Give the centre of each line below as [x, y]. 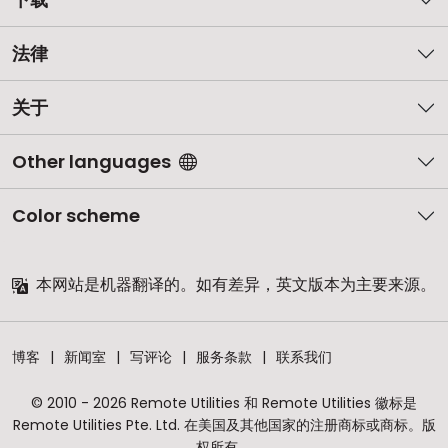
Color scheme [76, 216]
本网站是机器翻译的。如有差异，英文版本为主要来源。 [234, 285]
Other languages [91, 162]
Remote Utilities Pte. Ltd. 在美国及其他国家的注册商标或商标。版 [224, 425]
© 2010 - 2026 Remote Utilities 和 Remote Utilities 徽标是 [224, 403]
